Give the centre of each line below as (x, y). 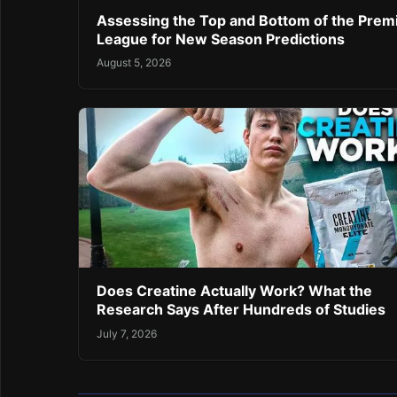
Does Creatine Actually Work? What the (234, 291)
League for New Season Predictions (221, 39)
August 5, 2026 (134, 63)
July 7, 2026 (127, 333)
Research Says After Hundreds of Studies (241, 310)
